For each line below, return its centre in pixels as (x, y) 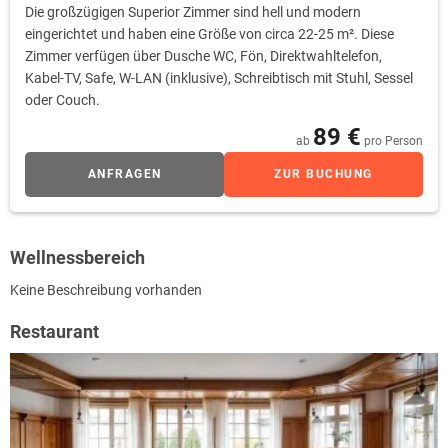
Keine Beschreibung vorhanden (106, 290)
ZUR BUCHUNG (323, 174)
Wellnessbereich (77, 258)
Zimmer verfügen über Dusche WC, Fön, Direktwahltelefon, (203, 56)
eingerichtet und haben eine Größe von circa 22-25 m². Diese (209, 34)
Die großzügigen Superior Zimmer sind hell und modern (193, 12)
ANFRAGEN (124, 174)
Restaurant (54, 332)
